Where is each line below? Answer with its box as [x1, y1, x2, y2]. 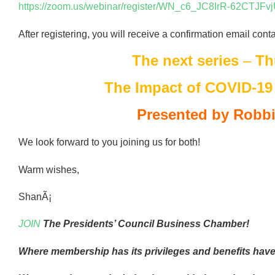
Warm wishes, [18, 164, 79, 175]
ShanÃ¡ [18, 191, 52, 202]
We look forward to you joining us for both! [18, 137, 200, 148]
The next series [131, 52, 239, 69]
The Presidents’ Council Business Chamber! [43, 219, 249, 230]
